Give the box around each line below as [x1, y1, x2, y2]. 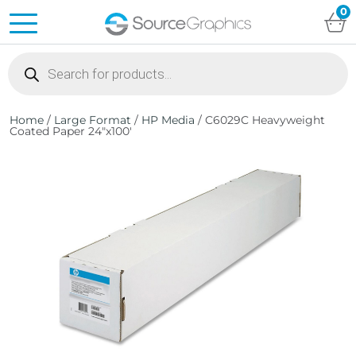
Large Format [54, 113, 131, 127]
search [7, 61, 44, 76]
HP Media [141, 113, 195, 127]
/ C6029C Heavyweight [195, 113, 325, 127]
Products [7, 50, 58, 65]
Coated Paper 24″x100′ [10, 124, 132, 138]
